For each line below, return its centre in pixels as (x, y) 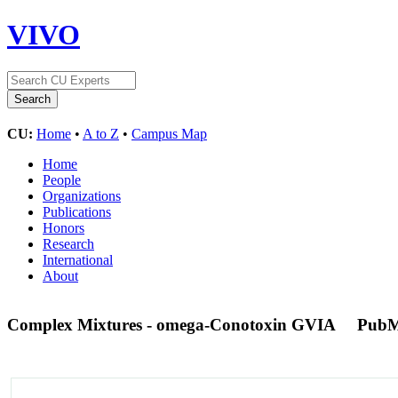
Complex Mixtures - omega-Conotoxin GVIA (173, 324)
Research (68, 243)
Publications (77, 211)
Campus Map (169, 133)
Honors (64, 227)
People (62, 179)
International (78, 259)
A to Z (101, 133)
